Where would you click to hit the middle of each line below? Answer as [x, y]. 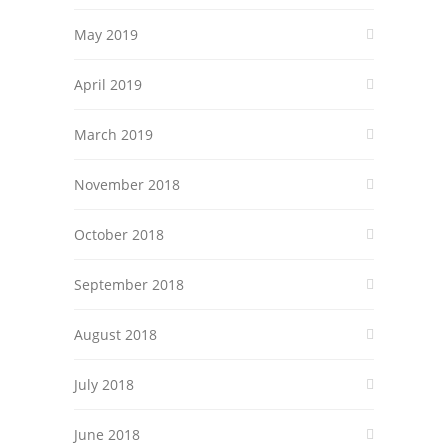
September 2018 [129, 284]
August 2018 [115, 334]
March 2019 [113, 134]
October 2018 [119, 234]
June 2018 [107, 434]
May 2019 [106, 34]
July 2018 [104, 384]
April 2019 [108, 84]
